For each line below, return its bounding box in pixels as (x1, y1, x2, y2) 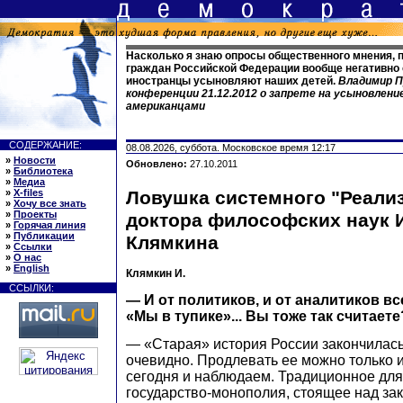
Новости (13, 155, 56, 166)
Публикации (13, 230, 75, 241)
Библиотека (13, 166, 73, 176)
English (13, 263, 49, 273)
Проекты (13, 209, 57, 219)
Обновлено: (126, 158, 190, 169)
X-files (13, 187, 43, 198)
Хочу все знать (13, 198, 86, 209)
